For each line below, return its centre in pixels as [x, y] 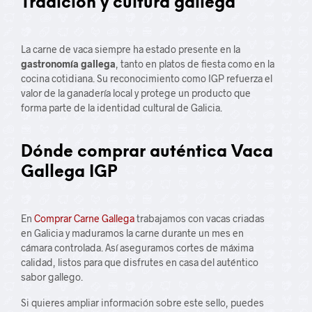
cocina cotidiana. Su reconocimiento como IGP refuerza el [147, 78]
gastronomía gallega [68, 64]
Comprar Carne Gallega [84, 218]
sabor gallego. [52, 277]
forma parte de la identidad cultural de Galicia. [122, 108]
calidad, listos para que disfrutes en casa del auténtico [140, 262]
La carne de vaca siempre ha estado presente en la [131, 49]
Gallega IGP [69, 173]
